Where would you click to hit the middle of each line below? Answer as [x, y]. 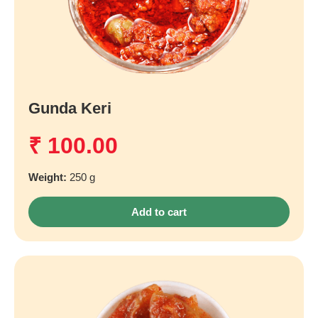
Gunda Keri [70, 108]
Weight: [49, 177]
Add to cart [159, 212]
